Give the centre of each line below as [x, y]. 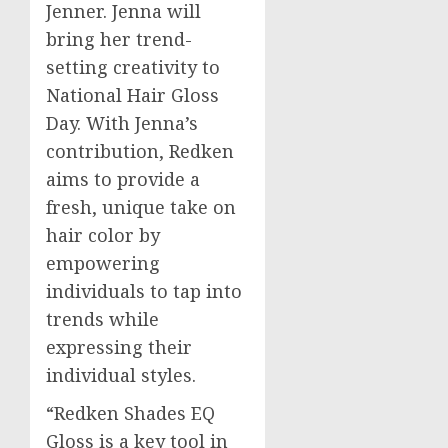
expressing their [119, 347]
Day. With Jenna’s [122, 123]
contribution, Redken [140, 151]
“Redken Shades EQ [130, 413]
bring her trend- [119, 39]
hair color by [103, 235]
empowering [103, 263]
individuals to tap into [144, 291]
